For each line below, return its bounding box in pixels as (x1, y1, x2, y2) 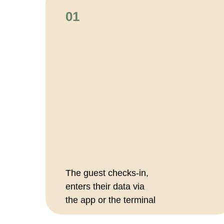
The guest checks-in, (65, 168, 148, 178)
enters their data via (65, 181, 144, 191)
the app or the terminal (65, 195, 155, 205)
